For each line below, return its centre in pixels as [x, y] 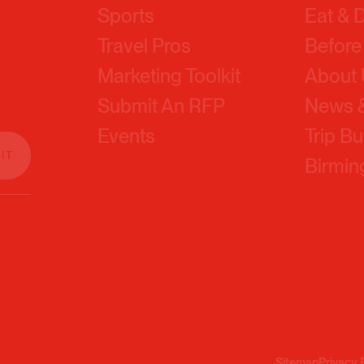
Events [127, 96]
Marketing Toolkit [169, 36]
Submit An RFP [162, 66]
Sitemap [297, 321]
